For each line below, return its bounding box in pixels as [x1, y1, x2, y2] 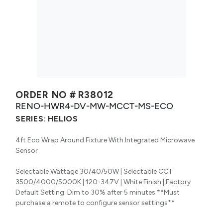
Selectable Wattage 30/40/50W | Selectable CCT [15, 167, 173, 176]
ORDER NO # [15, 89, 76, 101]
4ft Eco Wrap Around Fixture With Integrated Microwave [15, 135, 195, 144]
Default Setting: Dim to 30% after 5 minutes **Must [15, 188, 180, 197]
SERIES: [15, 113, 46, 123]
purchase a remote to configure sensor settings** [15, 198, 175, 207]
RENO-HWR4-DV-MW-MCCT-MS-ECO [15, 100, 173, 111]
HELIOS [48, 113, 78, 123]
